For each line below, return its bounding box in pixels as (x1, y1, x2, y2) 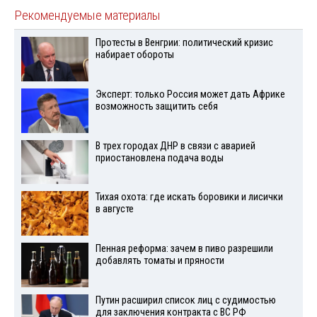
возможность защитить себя (95, 100, 218, 113)
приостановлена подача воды (95, 151, 224, 164)
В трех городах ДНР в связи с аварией (95, 139, 255, 152)
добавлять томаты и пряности (95, 255, 224, 267)
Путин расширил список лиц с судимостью (95, 294, 276, 306)
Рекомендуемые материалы (14, 8, 161, 24)
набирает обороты (95, 49, 174, 62)
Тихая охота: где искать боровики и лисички (95, 191, 283, 204)
